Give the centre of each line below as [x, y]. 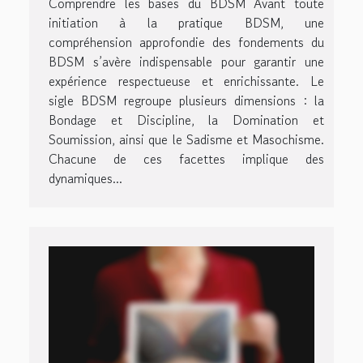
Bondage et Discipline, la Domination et [186, 120]
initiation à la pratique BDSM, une [186, 22]
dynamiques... [85, 178]
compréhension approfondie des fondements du [186, 42]
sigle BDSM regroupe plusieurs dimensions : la [186, 100]
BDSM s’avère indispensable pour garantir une [186, 61]
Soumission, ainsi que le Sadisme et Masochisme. [186, 139]
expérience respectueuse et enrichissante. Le [186, 81]
